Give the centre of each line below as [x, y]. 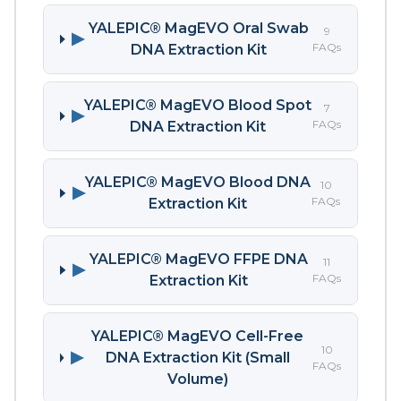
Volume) [197, 379]
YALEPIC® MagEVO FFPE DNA [198, 259]
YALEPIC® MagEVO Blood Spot [198, 105]
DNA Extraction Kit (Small [197, 357]
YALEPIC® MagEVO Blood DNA [198, 182]
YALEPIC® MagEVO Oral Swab [198, 28]
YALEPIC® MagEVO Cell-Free [198, 336]
